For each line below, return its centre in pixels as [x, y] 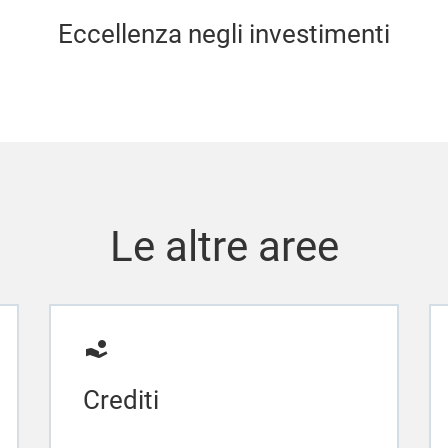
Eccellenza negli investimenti [223, 33]
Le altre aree [224, 246]
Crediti [120, 399]
